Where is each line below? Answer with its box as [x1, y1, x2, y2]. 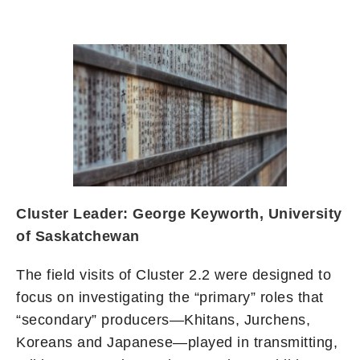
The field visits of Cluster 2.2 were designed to [16, 267, 331, 284]
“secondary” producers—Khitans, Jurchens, [16, 312, 310, 329]
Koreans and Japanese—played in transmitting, [16, 334, 337, 351]
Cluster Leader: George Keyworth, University [16, 206, 342, 223]
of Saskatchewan [16, 228, 140, 245]
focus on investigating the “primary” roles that [16, 289, 324, 306]
